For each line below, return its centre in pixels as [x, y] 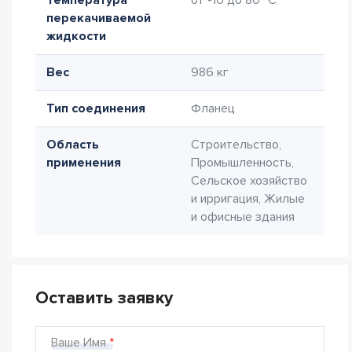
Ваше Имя [79, 343]
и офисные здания [243, 217]
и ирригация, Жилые [248, 199]
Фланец [213, 108]
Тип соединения [96, 108]
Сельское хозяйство [249, 181]
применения [84, 163]
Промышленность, [242, 163]
